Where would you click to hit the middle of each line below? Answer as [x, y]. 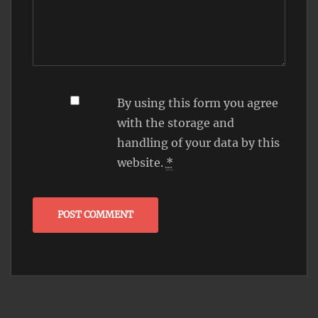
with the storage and [175, 123]
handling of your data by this [198, 143]
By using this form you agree [197, 103]
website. [141, 163]
